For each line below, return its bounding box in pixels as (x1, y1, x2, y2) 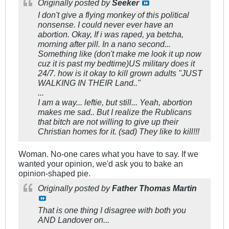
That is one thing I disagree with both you (38, 205, 186, 215)
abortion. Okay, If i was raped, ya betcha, (38, 30, 184, 39)
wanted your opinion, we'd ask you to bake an (18, 159, 183, 169)
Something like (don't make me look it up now (38, 49, 201, 59)
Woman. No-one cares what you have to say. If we (18, 149, 198, 159)
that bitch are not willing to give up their (38, 117, 178, 127)
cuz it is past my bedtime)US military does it (38, 59, 195, 68)
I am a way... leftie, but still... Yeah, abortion (38, 98, 192, 107)
